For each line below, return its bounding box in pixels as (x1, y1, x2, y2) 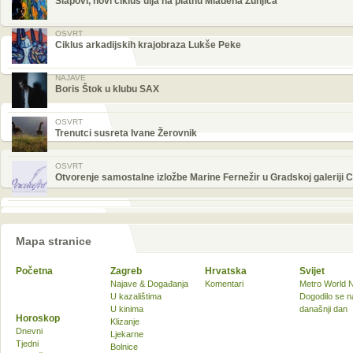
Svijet (299, 266, 325, 277)
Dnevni (16, 326, 43, 336)
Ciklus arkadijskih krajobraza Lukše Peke (55, 39, 241, 50)
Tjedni (16, 339, 39, 348)
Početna (16, 266, 53, 277)
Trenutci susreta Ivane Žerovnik (55, 128, 197, 139)
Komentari (205, 279, 243, 288)
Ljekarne (110, 329, 143, 339)
